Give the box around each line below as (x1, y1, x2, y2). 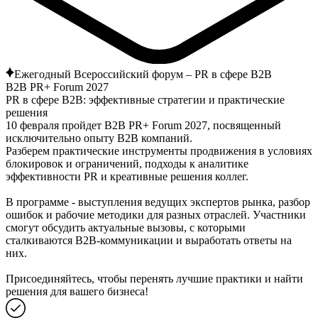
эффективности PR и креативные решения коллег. (6, 170, 248, 182)
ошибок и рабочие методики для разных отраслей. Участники (6, 208, 306, 221)
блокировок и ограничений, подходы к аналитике (6, 157, 248, 170)
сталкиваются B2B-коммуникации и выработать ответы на (6, 234, 292, 246)
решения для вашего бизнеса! (6, 285, 148, 297)
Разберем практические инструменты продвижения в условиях (6, 144, 312, 157)
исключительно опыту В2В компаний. (6, 131, 192, 144)
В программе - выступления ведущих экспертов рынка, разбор (6, 195, 310, 208)
